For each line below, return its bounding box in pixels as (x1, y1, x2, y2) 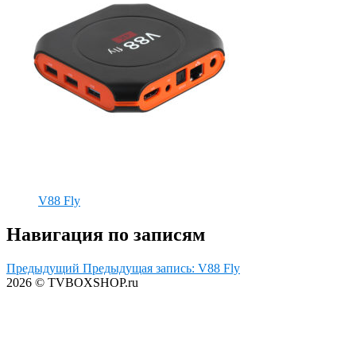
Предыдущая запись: (83, 261, 195, 275)
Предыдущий (6, 261, 79, 275)
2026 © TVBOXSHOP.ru (6, 275, 138, 289)
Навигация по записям (6, 223, 205, 245)
